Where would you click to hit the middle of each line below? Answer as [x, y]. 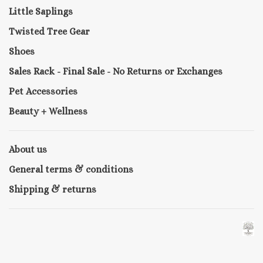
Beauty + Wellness [48, 112]
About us [28, 150]
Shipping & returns [53, 190]
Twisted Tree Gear [49, 32]
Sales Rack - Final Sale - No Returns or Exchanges [116, 72]
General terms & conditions [71, 170]
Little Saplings [41, 12]
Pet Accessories [43, 92]
